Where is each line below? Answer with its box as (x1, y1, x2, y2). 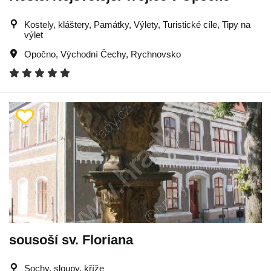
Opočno (24, 48, 56, 59)
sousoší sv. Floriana (9, 232, 133, 247)
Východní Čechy (60, 48, 126, 59)
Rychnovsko (131, 48, 181, 59)
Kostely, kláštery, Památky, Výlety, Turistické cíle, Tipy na (24, 19, 250, 30)
